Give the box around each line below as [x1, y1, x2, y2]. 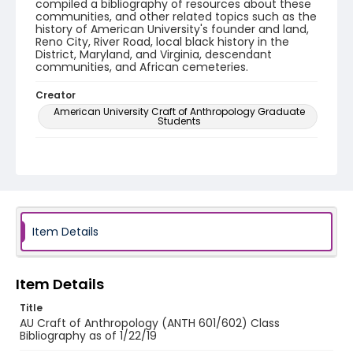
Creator [35, 88, 76, 102]
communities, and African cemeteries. [35, 59, 248, 75]
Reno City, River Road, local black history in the [35, 34, 289, 50]
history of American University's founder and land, [35, 21, 309, 37]
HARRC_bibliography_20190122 [35, 205, 199, 221]
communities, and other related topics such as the [35, 9, 317, 24]
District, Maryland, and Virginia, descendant [35, 46, 272, 62]
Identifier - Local [35, 191, 121, 204]
